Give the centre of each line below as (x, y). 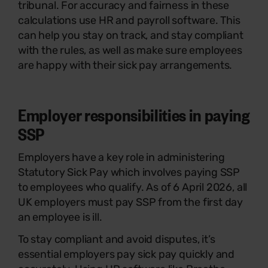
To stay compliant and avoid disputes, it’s (117, 239)
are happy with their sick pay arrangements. (125, 65)
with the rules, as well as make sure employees (130, 50)
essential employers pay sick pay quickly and (127, 254)
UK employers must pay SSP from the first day (131, 202)
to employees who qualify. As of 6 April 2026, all (133, 187)
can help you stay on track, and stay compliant (131, 35)
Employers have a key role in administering (121, 157)
